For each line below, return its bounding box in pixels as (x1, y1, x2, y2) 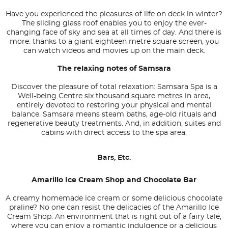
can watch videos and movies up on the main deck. (23, 47, 205, 55)
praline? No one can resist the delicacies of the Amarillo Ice (9, 204, 219, 212)
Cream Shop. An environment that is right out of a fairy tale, (7, 213, 221, 221)
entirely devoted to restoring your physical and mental (16, 102, 212, 109)
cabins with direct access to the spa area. (41, 129, 187, 137)
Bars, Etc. (103, 154, 131, 162)
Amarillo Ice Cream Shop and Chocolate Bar (32, 177, 196, 184)
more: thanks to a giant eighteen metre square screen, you (9, 38, 219, 46)
